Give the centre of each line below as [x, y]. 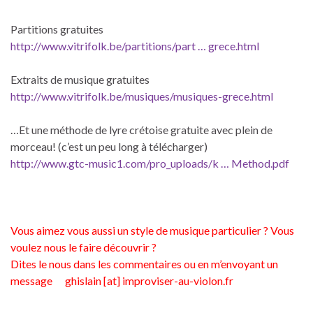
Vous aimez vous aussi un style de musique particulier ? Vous [152, 231]
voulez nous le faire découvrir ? [83, 247]
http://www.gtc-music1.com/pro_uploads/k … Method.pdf [150, 163]
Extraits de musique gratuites [80, 80]
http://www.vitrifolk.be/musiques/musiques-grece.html [142, 96]
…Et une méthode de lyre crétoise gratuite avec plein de [141, 130]
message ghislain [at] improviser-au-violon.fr [122, 281]
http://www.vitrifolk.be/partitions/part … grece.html [135, 46]
